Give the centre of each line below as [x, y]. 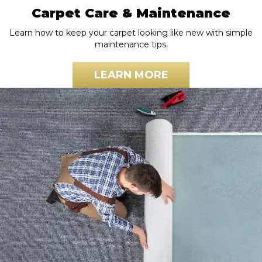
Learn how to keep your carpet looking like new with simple [131, 33]
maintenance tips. [131, 45]
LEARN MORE [131, 75]
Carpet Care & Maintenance [131, 13]
